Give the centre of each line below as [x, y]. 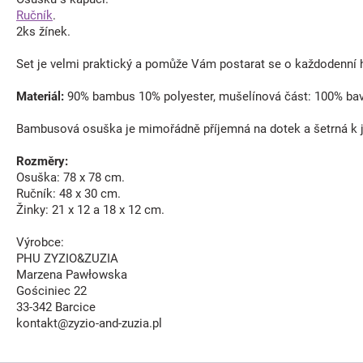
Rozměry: [42, 161]
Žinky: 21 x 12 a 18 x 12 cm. [90, 210]
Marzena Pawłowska [72, 275]
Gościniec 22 [51, 291]
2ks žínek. [43, 32]
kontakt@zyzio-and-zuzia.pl [89, 323]
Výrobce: [40, 242]
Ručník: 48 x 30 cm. [68, 194]
